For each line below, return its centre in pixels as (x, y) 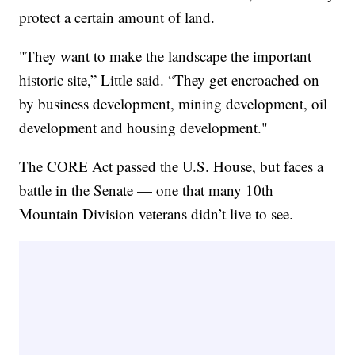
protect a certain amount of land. (117, 17)
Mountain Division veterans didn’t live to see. (157, 214)
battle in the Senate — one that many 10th (147, 190)
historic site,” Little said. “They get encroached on (170, 80)
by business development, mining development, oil (174, 104)
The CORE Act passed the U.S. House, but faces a (172, 166)
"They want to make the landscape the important (166, 56)
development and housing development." (144, 128)
